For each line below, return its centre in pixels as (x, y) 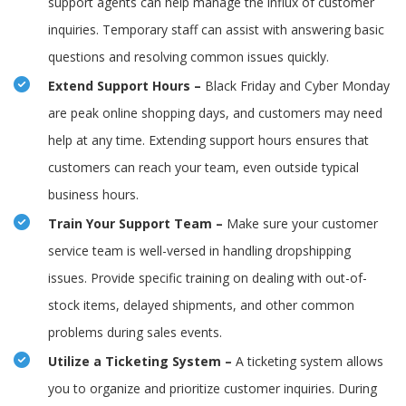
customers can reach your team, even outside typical (203, 168)
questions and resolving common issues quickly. (188, 57)
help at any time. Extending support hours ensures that (208, 140)
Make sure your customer (302, 224)
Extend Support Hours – (126, 86)
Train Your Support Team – (137, 224)
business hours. (93, 195)
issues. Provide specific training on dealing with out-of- (208, 278)
